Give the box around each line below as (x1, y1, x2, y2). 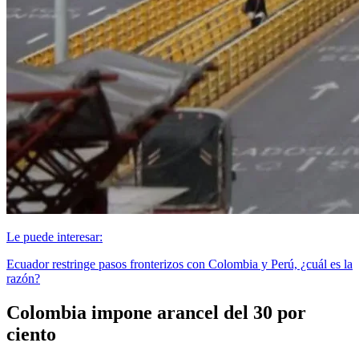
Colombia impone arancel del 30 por (6, 301, 306, 323)
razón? (6, 271, 40, 285)
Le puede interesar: (6, 229, 103, 244)
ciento (6, 323, 56, 345)
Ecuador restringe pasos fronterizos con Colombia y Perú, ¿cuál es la (6, 256, 353, 271)
